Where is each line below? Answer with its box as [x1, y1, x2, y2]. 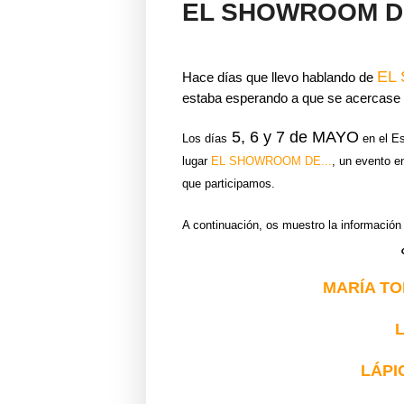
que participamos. [182, 176, 279, 190]
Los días [182, 131, 227, 145]
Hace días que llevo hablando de [182, 69, 377, 85]
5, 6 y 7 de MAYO [227, 127, 359, 146]
